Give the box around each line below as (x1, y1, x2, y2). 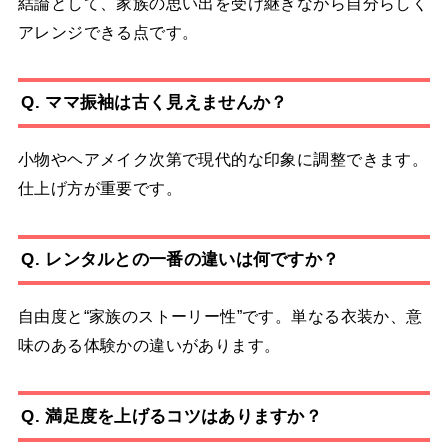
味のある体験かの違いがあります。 (17, 336, 281, 355)
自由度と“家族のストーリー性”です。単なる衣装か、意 (17, 307, 423, 326)
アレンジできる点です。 (17, 22, 199, 41)
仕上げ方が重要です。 (17, 179, 183, 198)
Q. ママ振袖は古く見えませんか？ (21, 92, 288, 113)
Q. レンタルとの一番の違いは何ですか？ (21, 249, 340, 270)
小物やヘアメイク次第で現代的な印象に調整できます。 (17, 150, 429, 169)
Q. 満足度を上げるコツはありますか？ (21, 405, 323, 426)
